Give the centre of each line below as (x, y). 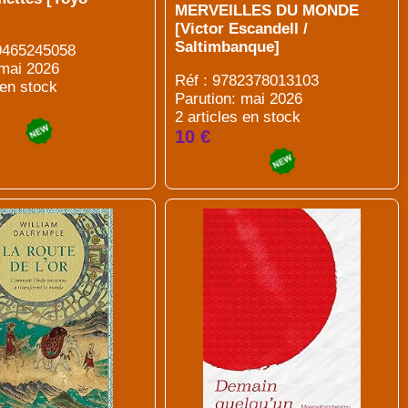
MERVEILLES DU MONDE (267, 10)
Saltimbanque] (228, 47)
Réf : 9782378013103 (247, 81)
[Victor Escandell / (242, 29)
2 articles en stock (238, 117)
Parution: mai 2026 (239, 99)
